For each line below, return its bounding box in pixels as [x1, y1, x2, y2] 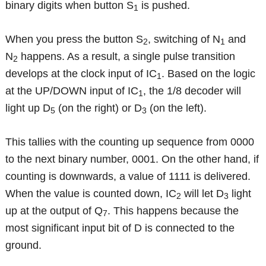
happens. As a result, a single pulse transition [18, 50, 236, 62]
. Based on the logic [161, 67, 256, 80]
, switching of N [148, 33, 221, 45]
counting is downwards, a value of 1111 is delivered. [5, 170, 251, 182]
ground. [5, 239, 42, 251]
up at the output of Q [5, 204, 103, 217]
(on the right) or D [55, 102, 142, 114]
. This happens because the [107, 204, 239, 217]
